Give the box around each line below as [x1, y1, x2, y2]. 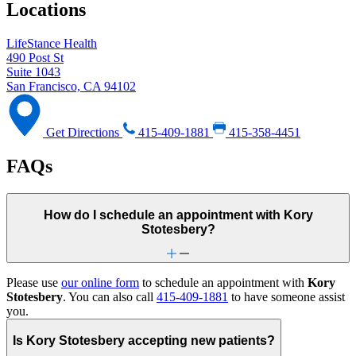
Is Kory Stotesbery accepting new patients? [13, 333, 275, 347]
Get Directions [43, 126, 122, 140]
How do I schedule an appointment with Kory [43, 207, 313, 222]
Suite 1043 [6, 65, 60, 79]
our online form [61, 276, 139, 290]
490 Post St [6, 51, 64, 65]
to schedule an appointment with [139, 276, 308, 290]
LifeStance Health [6, 37, 97, 51]
